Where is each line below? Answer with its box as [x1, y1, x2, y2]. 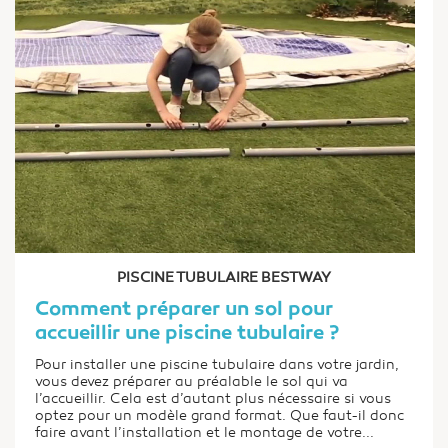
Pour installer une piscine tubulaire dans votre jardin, [35, 356, 399, 373]
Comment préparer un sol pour [35, 298, 333, 322]
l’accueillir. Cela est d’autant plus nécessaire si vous [35, 390, 391, 407]
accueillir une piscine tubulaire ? [35, 322, 339, 346]
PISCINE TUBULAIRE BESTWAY [117, 269, 331, 286]
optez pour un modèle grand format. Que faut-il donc [35, 407, 404, 424]
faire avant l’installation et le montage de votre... [35, 424, 374, 441]
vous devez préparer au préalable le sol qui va [35, 373, 348, 390]
